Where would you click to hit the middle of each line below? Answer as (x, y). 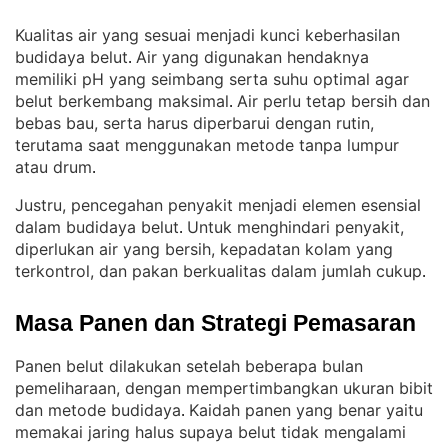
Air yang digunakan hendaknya (252, 57)
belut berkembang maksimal (122, 101)
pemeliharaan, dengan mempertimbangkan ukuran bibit (224, 388)
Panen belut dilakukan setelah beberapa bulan (189, 366)
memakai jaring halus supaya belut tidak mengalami (210, 432)
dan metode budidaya (98, 410)
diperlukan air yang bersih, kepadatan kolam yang (204, 249)
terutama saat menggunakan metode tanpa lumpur (207, 145)
